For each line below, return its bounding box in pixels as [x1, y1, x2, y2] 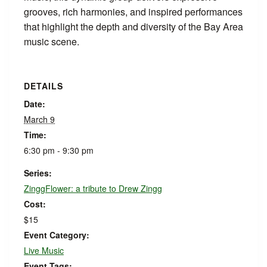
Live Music [24, 244, 64, 256]
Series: [24, 167, 52, 179]
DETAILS [24, 80, 63, 92]
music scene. [24, 35, 79, 48]
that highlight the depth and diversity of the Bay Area [24, 20, 243, 33]
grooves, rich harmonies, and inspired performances [24, 5, 243, 18]
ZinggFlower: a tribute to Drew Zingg [24, 182, 162, 194]
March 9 [24, 113, 55, 125]
